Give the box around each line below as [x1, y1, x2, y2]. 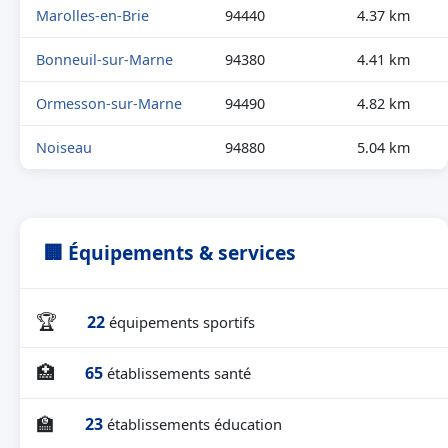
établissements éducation [107, 413, 282, 434]
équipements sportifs [109, 311, 255, 332]
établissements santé [107, 362, 251, 383]
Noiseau [36, 138, 92, 157]
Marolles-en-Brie [36, 6, 149, 25]
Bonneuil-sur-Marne [36, 50, 173, 69]
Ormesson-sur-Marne [36, 94, 182, 113]
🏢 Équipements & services [44, 239, 296, 266]
